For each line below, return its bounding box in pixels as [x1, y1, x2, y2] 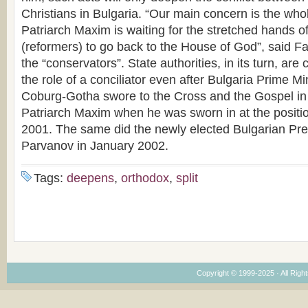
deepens [67, 171, 114, 185]
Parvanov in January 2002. [21, 139, 168, 153]
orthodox [121, 171, 169, 185]
